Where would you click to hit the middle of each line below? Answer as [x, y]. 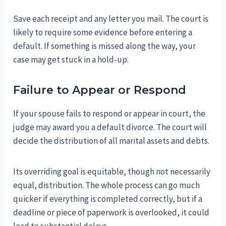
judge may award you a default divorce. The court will [110, 127]
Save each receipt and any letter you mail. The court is [111, 19]
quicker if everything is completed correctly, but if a [108, 199]
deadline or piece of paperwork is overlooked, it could [111, 213]
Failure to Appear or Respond [100, 90]
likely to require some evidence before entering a [103, 33]
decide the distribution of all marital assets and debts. [111, 141]
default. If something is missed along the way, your [105, 46]
